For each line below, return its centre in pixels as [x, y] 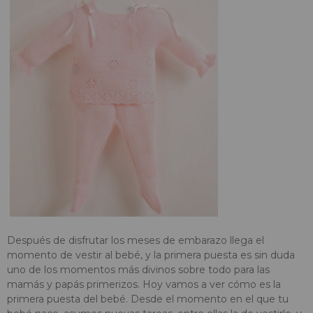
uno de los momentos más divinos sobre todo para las [138, 269]
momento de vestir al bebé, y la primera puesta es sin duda [151, 255]
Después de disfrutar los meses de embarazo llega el [136, 240]
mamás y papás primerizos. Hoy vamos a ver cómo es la [144, 284]
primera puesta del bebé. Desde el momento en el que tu [148, 299]
